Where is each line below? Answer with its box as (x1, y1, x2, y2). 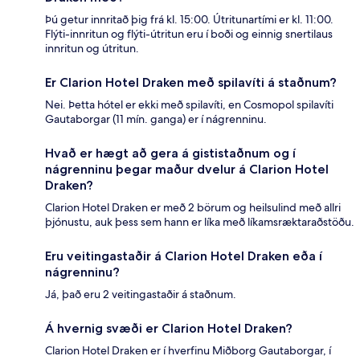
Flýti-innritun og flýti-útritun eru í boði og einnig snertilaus (45, 26, 333, 41)
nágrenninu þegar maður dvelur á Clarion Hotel (45, 161, 329, 177)
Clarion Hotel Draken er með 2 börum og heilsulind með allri (45, 199, 341, 215)
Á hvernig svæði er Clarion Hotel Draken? (45, 320, 292, 336)
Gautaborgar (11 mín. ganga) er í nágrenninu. (45, 111, 267, 126)
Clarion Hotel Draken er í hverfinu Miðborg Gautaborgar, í (45, 342, 331, 358)
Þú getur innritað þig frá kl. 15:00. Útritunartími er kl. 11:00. (45, 11, 333, 27)
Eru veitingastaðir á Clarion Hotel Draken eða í (45, 247, 322, 264)
